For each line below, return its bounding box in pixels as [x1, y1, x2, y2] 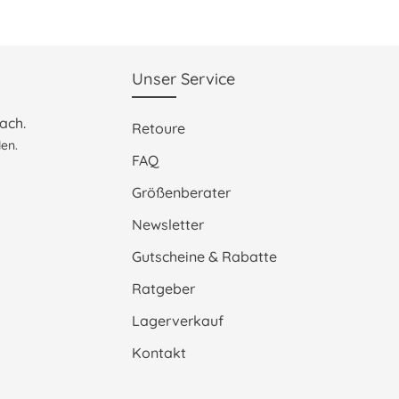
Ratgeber [132, 279, 195, 297]
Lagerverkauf [132, 311, 224, 330]
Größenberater [132, 183, 231, 201]
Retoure [132, 118, 185, 137]
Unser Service [132, 68, 235, 89]
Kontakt [132, 343, 186, 362]
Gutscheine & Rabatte [132, 247, 277, 265]
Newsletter [132, 215, 204, 233]
